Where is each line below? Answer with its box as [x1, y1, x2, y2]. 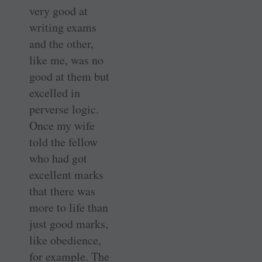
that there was [29, 182, 95, 199]
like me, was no [29, 51, 104, 68]
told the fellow [29, 133, 98, 150]
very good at [29, 2, 88, 19]
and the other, [29, 35, 94, 51]
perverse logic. [29, 101, 99, 117]
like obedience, [29, 232, 101, 248]
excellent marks [29, 166, 104, 182]
